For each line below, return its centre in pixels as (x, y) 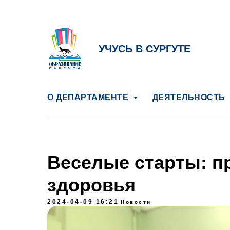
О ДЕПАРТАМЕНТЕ (89, 97)
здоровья (91, 185)
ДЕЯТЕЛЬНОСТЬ (190, 97)
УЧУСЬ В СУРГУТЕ (145, 49)
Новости (136, 202)
